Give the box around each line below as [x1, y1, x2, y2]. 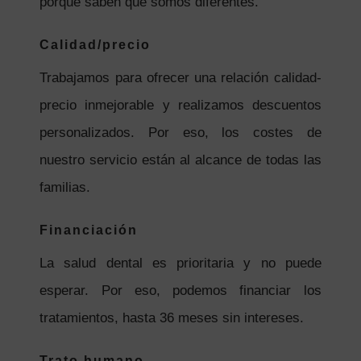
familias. [39, 179, 91, 195]
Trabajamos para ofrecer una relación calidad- [39, 69, 322, 85]
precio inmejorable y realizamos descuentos [39, 97, 322, 113]
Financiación [39, 222, 139, 237]
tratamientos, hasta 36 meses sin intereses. [39, 309, 305, 326]
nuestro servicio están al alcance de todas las [39, 151, 322, 168]
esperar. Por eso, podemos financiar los [39, 282, 322, 298]
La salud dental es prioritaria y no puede [39, 255, 322, 271]
